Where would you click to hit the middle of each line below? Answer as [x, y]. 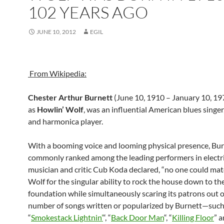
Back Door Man [137, 217]
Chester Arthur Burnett [70, 97]
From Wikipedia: [57, 73]
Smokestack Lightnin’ [67, 217]
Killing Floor [193, 217]
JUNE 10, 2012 [56, 32]
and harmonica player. [65, 121]
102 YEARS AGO [88, 12]
